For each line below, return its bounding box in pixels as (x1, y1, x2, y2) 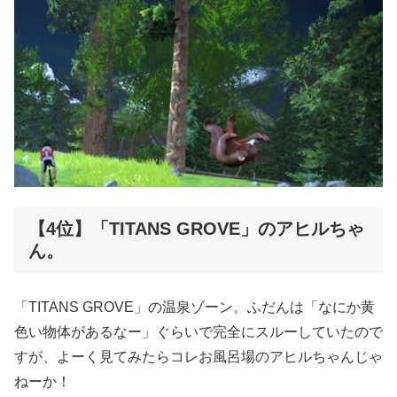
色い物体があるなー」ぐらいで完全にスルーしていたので (14, 323, 383, 339)
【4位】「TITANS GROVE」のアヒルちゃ (28, 218, 364, 238)
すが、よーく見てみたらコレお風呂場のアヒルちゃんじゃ (14, 348, 383, 364)
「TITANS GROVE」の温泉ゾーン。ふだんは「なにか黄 (14, 299, 375, 315)
